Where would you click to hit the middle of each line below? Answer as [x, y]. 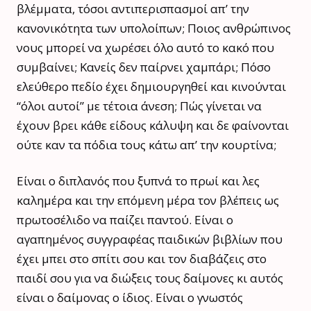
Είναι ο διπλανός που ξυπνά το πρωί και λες [138, 180]
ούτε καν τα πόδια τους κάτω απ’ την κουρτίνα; [146, 144]
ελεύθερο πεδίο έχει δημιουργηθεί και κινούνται [151, 86]
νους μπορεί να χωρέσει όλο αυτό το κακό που [145, 47]
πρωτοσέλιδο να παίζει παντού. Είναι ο [125, 219]
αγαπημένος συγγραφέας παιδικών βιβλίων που [150, 239]
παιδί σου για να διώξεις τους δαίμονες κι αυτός [150, 278]
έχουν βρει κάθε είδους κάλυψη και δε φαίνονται [153, 125]
